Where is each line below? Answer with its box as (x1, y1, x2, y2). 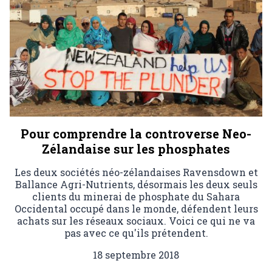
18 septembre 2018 (93, 248, 179, 262)
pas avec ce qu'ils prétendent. (64, 226, 208, 240)
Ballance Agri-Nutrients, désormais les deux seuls (15, 178, 257, 191)
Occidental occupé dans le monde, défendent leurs (14, 202, 258, 216)
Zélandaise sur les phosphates (42, 141, 230, 157)
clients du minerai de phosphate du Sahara (32, 190, 240, 203)
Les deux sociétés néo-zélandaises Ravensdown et (14, 166, 258, 179)
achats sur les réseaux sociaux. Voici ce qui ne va (17, 214, 255, 228)
